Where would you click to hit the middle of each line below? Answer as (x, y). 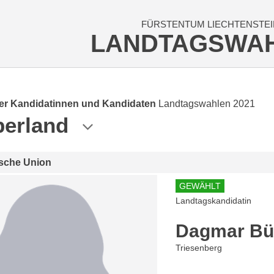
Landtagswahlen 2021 (207, 104)
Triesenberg (199, 248)
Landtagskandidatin (214, 201)
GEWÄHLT (200, 186)
